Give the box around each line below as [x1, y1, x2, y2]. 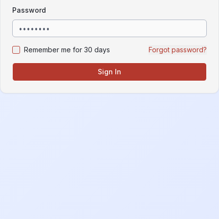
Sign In [98, 67, 121, 76]
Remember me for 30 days [24, 45, 110, 54]
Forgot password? [149, 45, 207, 54]
